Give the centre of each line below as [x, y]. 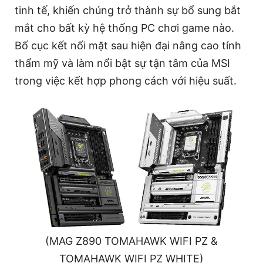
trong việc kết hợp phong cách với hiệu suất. [126, 80]
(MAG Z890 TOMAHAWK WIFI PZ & [131, 241]
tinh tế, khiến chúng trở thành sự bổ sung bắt [128, 10]
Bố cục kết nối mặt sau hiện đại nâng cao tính [128, 45]
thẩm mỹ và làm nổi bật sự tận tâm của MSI [122, 63]
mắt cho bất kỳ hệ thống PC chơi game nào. [124, 28]
